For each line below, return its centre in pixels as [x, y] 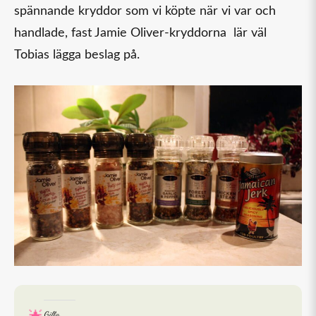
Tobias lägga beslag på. [77, 55]
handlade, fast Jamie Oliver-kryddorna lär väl [140, 34]
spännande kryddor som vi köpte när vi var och [145, 12]
